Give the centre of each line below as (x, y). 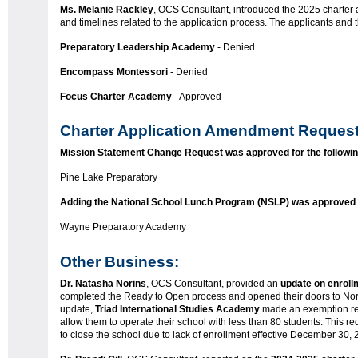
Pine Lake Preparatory (109, 177)
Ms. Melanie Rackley (107, 9)
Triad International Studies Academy (177, 309)
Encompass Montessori (114, 72)
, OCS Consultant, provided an (213, 283)
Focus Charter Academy (116, 96)
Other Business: (121, 261)
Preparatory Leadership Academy (137, 47)
